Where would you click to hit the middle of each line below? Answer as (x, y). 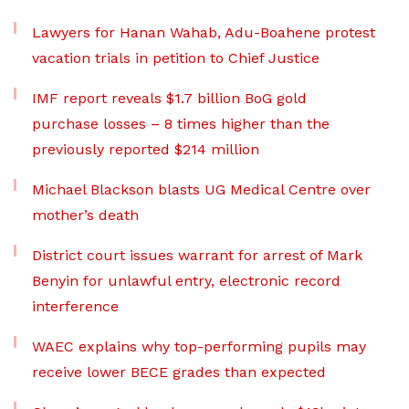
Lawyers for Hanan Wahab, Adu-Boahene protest (204, 32)
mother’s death (85, 215)
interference (75, 306)
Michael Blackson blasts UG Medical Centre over (201, 189)
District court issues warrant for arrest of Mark (197, 255)
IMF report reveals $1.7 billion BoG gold (169, 98)
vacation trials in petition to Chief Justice (176, 58)
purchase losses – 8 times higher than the (181, 123)
